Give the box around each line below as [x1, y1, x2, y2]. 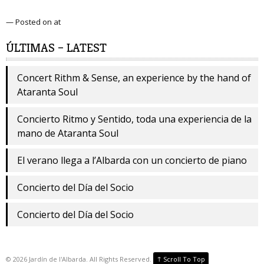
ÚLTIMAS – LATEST [6, 40, 107, 56]
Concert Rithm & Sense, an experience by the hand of [17, 71, 251, 85]
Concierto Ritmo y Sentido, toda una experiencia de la [17, 113, 252, 126]
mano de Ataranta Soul [17, 127, 118, 140]
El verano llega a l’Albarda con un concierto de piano [17, 154, 247, 167]
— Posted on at [6, 16, 61, 27]
